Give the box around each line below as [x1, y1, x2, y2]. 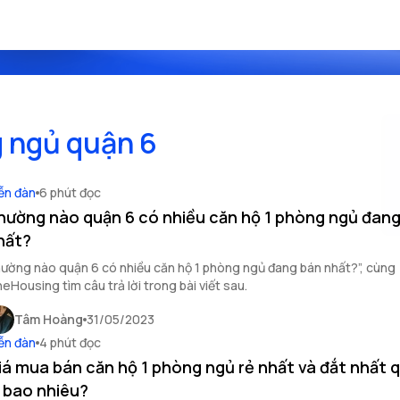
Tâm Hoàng [14, 311, 83, 328]
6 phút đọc [39, 184, 101, 201]
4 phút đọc [39, 334, 101, 351]
